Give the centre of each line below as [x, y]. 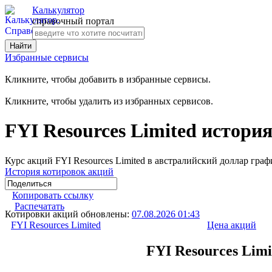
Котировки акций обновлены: [68, 214]
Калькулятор [58, 10]
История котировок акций [59, 171]
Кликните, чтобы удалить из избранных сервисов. [109, 101]
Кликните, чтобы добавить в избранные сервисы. [108, 79]
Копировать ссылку [53, 195]
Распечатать [39, 206]
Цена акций [232, 225]
